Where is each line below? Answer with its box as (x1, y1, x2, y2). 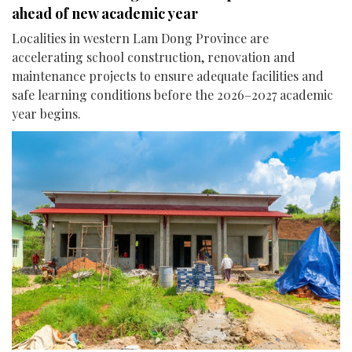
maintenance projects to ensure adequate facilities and (12, 67, 324, 84)
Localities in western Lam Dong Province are (12, 29, 269, 46)
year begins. (12, 104, 81, 122)
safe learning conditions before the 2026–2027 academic (12, 86, 333, 103)
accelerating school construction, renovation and (12, 48, 295, 65)
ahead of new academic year (12, 3, 198, 23)
